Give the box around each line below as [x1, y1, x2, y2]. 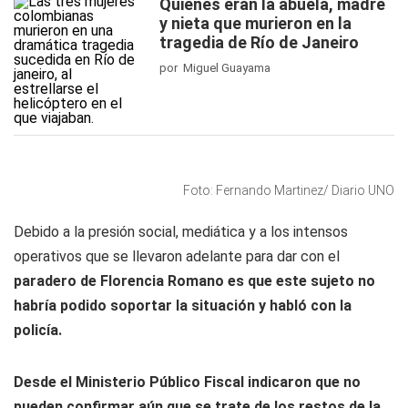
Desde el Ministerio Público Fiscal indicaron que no [14, 373, 361, 391]
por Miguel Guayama [159, 61, 270, 75]
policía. [14, 321, 62, 339]
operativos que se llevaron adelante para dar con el [14, 248, 340, 265]
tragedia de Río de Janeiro [159, 33, 359, 52]
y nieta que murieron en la [159, 14, 352, 33]
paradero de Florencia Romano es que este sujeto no [14, 272, 375, 290]
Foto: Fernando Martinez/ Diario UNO [183, 183, 394, 198]
